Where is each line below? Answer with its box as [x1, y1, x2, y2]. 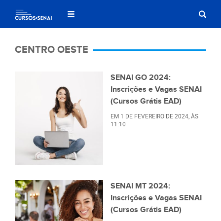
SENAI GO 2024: [110, 73, 171, 82]
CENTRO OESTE [15, 44, 88, 56]
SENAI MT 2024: [110, 181, 170, 191]
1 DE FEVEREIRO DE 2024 [120, 112, 188, 120]
